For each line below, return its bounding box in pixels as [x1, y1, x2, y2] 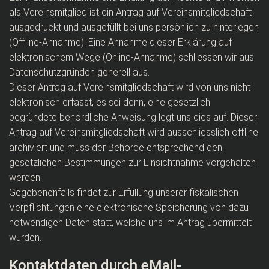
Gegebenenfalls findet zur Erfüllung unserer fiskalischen [9, 187, 238, 198]
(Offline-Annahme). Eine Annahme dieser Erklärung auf [9, 37, 232, 48]
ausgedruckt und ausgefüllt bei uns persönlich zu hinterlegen [9, 22, 259, 33]
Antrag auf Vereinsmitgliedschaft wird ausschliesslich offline [9, 127, 258, 138]
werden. [9, 172, 42, 183]
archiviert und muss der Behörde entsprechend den [9, 142, 222, 153]
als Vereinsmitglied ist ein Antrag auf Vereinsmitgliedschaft [9, 7, 252, 18]
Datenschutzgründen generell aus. [9, 67, 150, 78]
